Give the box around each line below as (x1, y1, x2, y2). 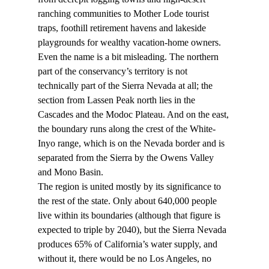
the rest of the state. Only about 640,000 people (37, 196, 219, 207)
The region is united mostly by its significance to (37, 181, 223, 192)
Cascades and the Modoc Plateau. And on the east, (37, 109, 231, 120)
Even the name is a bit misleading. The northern (37, 52, 221, 62)
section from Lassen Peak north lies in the (37, 95, 198, 106)
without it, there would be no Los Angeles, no (37, 253, 214, 264)
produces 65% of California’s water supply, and (37, 239, 220, 250)
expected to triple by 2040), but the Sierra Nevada (37, 225, 229, 235)
